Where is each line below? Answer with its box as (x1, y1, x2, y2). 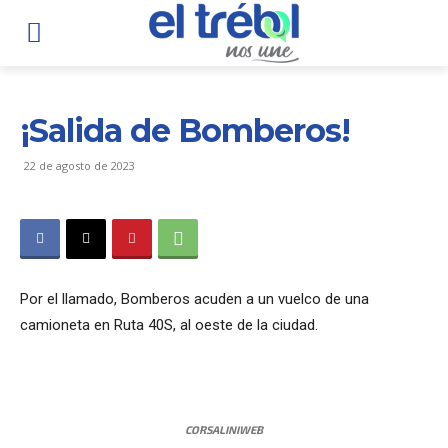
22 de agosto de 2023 (24, 157, 135, 173)
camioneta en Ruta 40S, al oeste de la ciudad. (20, 315, 318, 334)
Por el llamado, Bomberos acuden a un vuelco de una (20, 289, 369, 308)
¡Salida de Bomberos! (20, 110, 350, 150)
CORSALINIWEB (185, 422, 263, 436)
